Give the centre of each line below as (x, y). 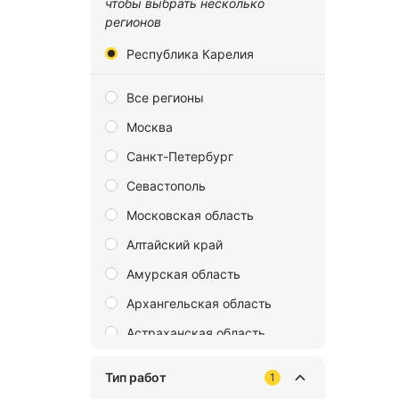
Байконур (156, 362)
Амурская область (183, 273)
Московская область (190, 215)
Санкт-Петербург (180, 156)
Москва (150, 126)
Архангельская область (199, 303)
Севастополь (166, 185)
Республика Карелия (190, 53)
